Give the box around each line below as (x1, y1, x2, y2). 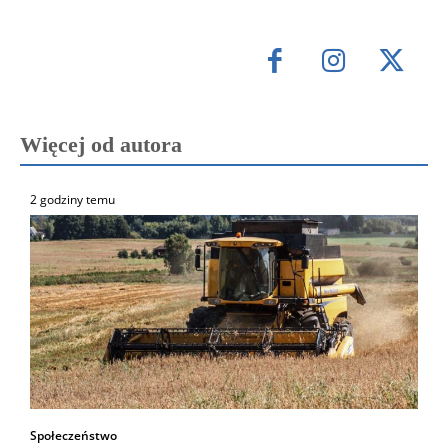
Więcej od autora (20, 131, 182, 157)
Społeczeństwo (30, 426, 117, 444)
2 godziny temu (30, 190, 115, 208)
